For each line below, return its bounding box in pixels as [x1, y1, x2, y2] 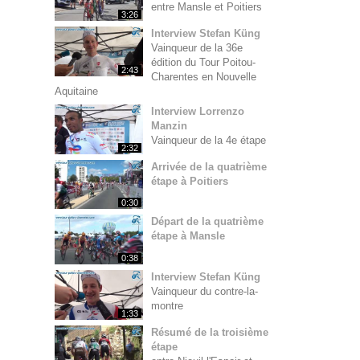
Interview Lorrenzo [151, 104, 244, 117]
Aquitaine [55, 84, 98, 97]
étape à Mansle [151, 230, 225, 243]
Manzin [151, 119, 187, 132]
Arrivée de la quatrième [151, 160, 267, 173]
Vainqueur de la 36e [151, 41, 243, 54]
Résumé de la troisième [151, 326, 268, 339]
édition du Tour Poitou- [151, 55, 256, 68]
